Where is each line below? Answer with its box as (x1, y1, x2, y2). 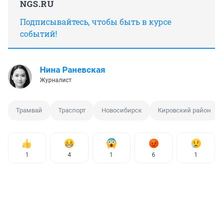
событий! (20, 28, 57, 39)
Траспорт (58, 106, 86, 114)
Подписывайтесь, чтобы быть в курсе (20, 16, 171, 27)
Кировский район (158, 106, 211, 114)
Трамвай (16, 106, 42, 114)
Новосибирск (102, 106, 142, 114)
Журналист (40, 76, 72, 84)
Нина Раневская (40, 64, 106, 75)
